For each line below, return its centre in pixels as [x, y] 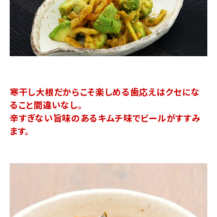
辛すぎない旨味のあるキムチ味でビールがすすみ [105, 117]
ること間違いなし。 [46, 104]
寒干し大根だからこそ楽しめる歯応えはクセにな [105, 91]
